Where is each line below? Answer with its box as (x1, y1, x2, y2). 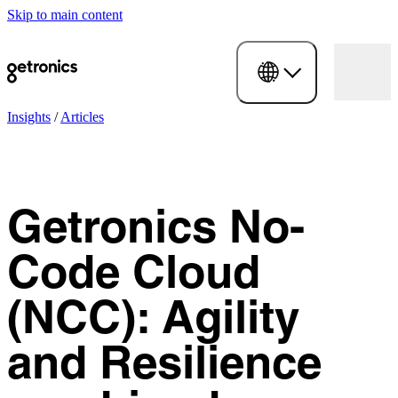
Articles (60, 109, 104, 125)
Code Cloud (7, 254, 260, 298)
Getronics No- (7, 209, 305, 252)
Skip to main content (7, 7, 123, 22)
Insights (7, 109, 51, 125)
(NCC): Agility (7, 299, 299, 343)
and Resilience (7, 345, 322, 388)
